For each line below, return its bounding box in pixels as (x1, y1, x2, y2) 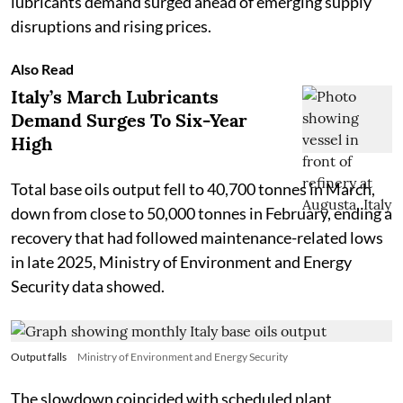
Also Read (11, 59, 74, 77)
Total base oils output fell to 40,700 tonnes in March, (11, 178, 375, 199)
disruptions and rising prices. (11, 15, 211, 36)
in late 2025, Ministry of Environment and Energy (11, 251, 352, 272)
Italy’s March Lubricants (11, 85, 219, 108)
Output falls (11, 349, 67, 363)
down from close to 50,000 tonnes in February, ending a (11, 202, 392, 223)
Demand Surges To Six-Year (11, 108, 247, 131)
